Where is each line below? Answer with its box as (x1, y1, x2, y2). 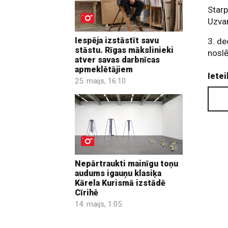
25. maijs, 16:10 (75, 76, 126, 85)
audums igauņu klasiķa (75, 168, 161, 179)
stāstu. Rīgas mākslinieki (75, 45, 174, 55)
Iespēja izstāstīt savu (75, 35, 159, 45)
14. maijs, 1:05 (75, 199, 122, 209)
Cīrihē (75, 188, 98, 198)
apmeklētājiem (75, 64, 133, 74)
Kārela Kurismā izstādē (75, 178, 165, 188)
